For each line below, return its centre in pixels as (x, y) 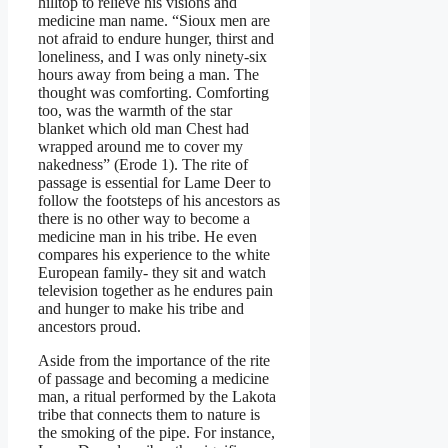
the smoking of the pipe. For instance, (156, 432)
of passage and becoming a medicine (153, 378)
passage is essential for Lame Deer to (154, 182)
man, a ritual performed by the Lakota (157, 396)
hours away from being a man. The (148, 74)
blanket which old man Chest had (143, 128)
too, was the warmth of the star (135, 110)
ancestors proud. (89, 326)
